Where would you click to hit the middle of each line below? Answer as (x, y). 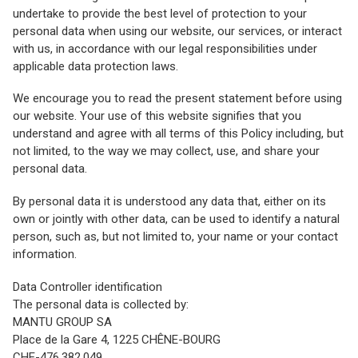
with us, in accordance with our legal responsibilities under (165, 48)
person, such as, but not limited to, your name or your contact (175, 237)
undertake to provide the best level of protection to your (160, 13)
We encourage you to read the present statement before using (177, 99)
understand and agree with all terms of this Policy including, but (178, 134)
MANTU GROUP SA (62, 322)
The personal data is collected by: (101, 304)
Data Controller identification (88, 286)
